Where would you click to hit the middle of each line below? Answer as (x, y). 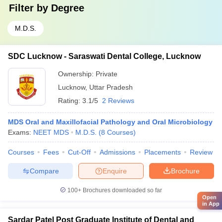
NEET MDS (51, 132)
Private (107, 74)
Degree (68, 8)
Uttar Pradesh (111, 87)
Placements (163, 152)
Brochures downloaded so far (122, 190)
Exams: (21, 132)
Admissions (117, 152)
